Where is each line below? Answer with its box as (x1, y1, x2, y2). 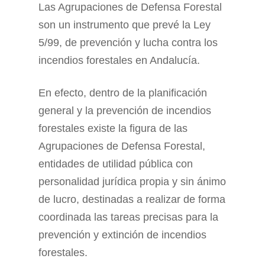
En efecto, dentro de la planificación (38, 87, 207, 99)
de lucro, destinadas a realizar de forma (38, 193, 225, 205)
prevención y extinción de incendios (38, 229, 206, 241)
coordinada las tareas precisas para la (38, 211, 218, 223)
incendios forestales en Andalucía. (38, 54, 200, 66)
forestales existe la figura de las (38, 122, 188, 134)
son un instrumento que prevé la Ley (38, 19, 211, 31)
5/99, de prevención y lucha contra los (38, 37, 218, 49)
